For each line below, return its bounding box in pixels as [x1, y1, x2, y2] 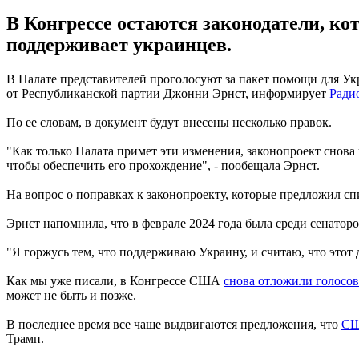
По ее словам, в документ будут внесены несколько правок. [6, 115, 332, 129]
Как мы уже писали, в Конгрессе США [6, 273, 224, 288]
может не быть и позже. [6, 288, 136, 302]
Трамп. [6, 331, 44, 345]
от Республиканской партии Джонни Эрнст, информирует [6, 86, 329, 100]
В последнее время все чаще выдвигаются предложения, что [6, 317, 341, 331]
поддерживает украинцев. [6, 34, 232, 55]
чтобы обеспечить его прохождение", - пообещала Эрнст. [6, 158, 320, 172]
